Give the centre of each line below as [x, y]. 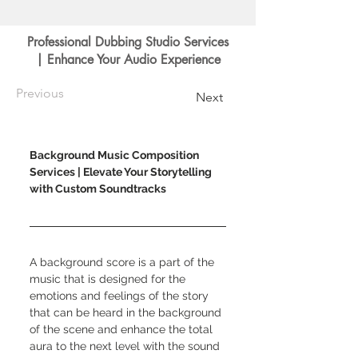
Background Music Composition [115, 155]
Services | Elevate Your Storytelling [122, 172]
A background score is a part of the [123, 262]
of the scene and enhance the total [123, 329]
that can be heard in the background [127, 312]
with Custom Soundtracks [98, 189]
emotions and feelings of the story [121, 296]
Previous [40, 93]
